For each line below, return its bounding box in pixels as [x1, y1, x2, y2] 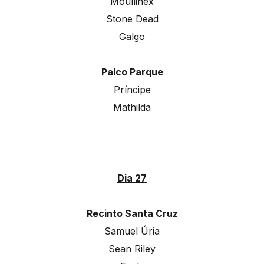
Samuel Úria [104, 225, 160, 237]
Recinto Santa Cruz [86, 207, 178, 220]
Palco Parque [101, 66, 163, 78]
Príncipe [113, 84, 151, 96]
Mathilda [113, 101, 151, 114]
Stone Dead [105, 13, 159, 25]
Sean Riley [108, 243, 156, 255]
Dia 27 [117, 172, 147, 184]
